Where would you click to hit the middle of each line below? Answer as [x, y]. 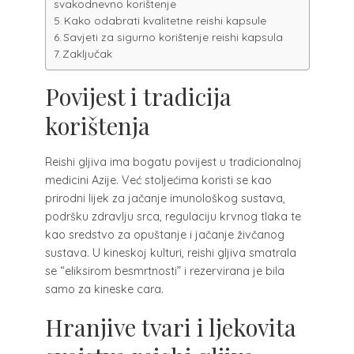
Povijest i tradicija [138, 96]
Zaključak [88, 54]
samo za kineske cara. [104, 289]
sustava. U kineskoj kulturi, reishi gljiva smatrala [170, 252]
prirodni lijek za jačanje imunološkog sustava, [165, 198]
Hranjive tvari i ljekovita [170, 327]
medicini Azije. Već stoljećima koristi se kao [158, 180]
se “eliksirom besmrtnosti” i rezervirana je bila [164, 271]
